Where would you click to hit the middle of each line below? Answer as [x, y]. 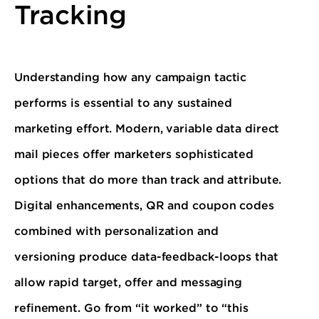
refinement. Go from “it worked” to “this [131, 308]
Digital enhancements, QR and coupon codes [144, 205]
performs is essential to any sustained [124, 103]
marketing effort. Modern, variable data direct [147, 129]
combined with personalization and [116, 231]
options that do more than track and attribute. [148, 180]
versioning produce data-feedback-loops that [146, 257]
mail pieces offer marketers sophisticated [134, 154]
